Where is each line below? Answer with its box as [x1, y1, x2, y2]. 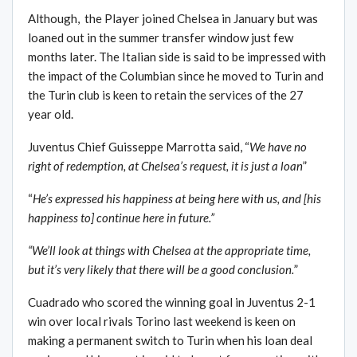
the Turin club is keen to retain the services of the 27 [28, 88, 304, 103]
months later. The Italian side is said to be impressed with [28, 49, 326, 65]
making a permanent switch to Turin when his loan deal [28, 333, 312, 348]
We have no [249, 139, 307, 155]
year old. [28, 107, 73, 122]
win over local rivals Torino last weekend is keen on [28, 314, 296, 329]
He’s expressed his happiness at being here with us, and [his [33, 191, 321, 206]
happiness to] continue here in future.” [28, 210, 214, 226]
